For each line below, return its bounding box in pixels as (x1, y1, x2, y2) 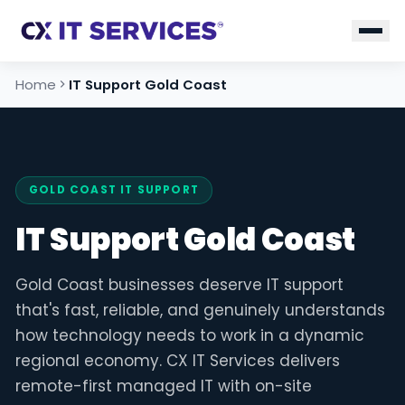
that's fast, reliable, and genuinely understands (15, 299, 385, 322)
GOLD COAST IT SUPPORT (29, 183, 199, 197)
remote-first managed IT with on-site (15, 375, 312, 398)
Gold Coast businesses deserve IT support (15, 274, 344, 297)
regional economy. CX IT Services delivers (15, 350, 340, 372)
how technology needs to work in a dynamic (15, 325, 364, 347)
